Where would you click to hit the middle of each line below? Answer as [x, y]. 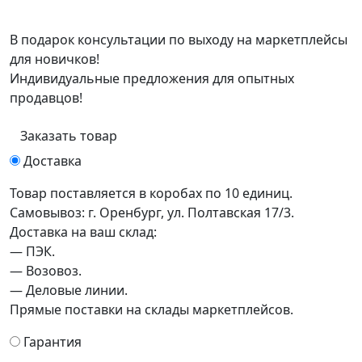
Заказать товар [69, 136]
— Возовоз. [46, 271]
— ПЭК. [32, 251]
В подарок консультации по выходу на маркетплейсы [179, 40]
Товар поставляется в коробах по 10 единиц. [151, 193]
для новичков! [55, 59]
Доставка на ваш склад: [83, 232]
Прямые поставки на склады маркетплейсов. [152, 309]
